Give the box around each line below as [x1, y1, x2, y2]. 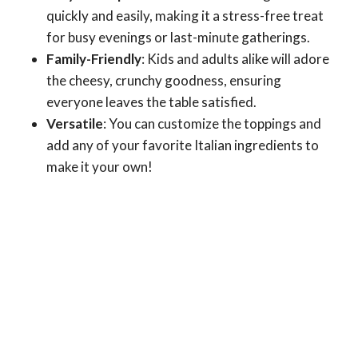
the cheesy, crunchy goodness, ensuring [46, 72, 281, 89]
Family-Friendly [46, 50, 141, 68]
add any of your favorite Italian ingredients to [46, 137, 319, 154]
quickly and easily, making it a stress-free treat [46, 7, 324, 25]
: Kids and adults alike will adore [141, 50, 329, 68]
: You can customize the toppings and [103, 115, 321, 133]
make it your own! [46, 158, 153, 176]
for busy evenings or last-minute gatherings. [46, 29, 310, 46]
